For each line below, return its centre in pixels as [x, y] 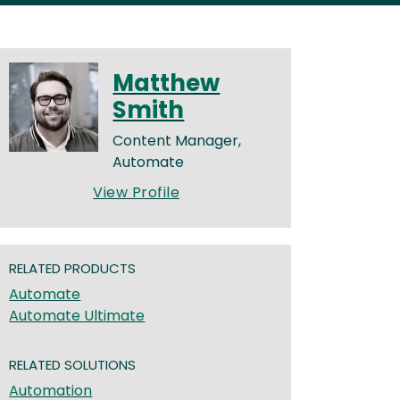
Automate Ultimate [77, 316]
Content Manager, [177, 141]
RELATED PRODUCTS [73, 269]
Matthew [167, 83]
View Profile [137, 192]
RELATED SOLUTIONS [73, 365]
